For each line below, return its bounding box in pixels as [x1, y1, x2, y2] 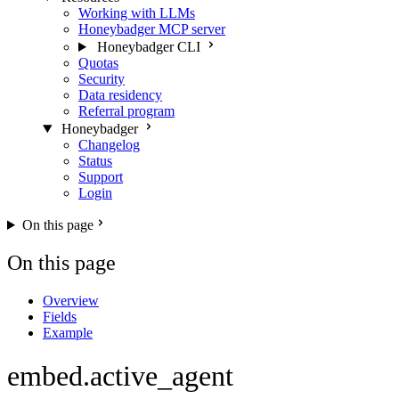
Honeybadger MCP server [78, 21, 225, 37]
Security [78, 71, 125, 86]
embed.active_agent [7, 360, 233, 393]
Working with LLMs [78, 5, 195, 20]
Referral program [78, 103, 175, 118]
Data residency [78, 87, 162, 102]
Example [43, 324, 93, 340]
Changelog [78, 137, 140, 152]
